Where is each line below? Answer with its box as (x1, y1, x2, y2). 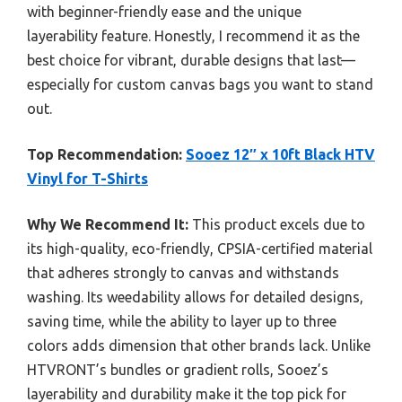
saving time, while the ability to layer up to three (27, 313, 336, 330)
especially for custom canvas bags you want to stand (27, 76, 373, 93)
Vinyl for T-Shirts (27, 170, 148, 188)
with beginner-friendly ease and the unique (27, 4, 301, 21)
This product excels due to (188, 216, 365, 233)
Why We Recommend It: (27, 216, 188, 233)
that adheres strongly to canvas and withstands (27, 265, 339, 282)
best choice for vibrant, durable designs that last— (27, 52, 355, 69)
